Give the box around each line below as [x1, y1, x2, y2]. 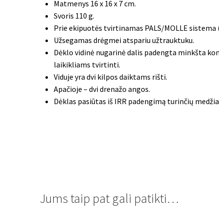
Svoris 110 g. [54, 11, 95, 21]
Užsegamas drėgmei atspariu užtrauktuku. [54, 35, 195, 45]
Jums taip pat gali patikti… [40, 191, 179, 207]
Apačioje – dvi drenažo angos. [54, 84, 151, 94]
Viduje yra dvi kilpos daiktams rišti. [54, 72, 168, 82]
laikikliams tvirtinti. [54, 60, 121, 70]
